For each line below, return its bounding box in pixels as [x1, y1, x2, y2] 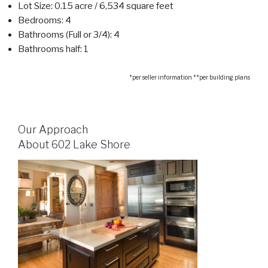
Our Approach [18, 123, 88, 136]
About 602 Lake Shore [18, 138, 130, 151]
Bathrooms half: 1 [18, 43, 89, 54]
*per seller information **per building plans [129, 74, 250, 81]
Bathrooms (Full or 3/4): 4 [18, 29, 120, 40]
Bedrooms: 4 [18, 14, 71, 26]
